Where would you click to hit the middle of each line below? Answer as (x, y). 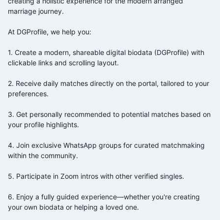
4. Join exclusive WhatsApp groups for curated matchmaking (106, 145)
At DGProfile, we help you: (50, 31)
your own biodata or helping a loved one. (73, 207)
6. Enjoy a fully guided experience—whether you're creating (104, 196)
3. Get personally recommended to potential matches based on (109, 114)
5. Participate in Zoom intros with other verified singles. (96, 176)
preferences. (28, 93)
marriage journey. (36, 11)
